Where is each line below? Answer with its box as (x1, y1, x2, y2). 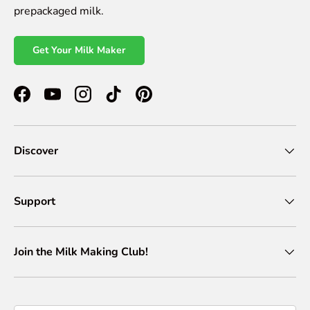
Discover (14, 143, 58, 158)
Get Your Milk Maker (33, 43, 126, 57)
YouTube (51, 93, 95, 109)
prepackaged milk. (14, 3, 104, 19)
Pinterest (143, 93, 190, 109)
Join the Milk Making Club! (14, 244, 148, 259)
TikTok (112, 93, 146, 109)
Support (14, 193, 55, 209)
